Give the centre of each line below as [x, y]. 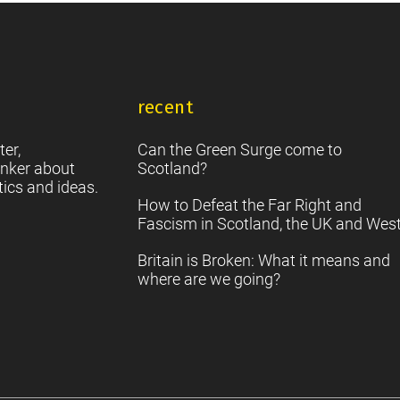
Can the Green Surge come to [240, 150]
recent [166, 108]
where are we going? [209, 279]
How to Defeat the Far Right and [250, 205]
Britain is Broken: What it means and [264, 261]
